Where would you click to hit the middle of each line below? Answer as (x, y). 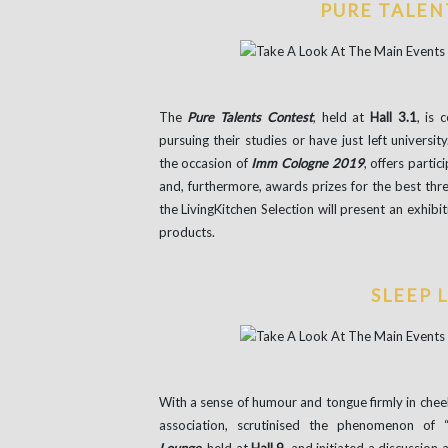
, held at (341, 116)
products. (186, 231)
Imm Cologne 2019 (307, 162)
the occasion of (205, 162)
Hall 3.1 (393, 116)
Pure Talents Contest (250, 116)
